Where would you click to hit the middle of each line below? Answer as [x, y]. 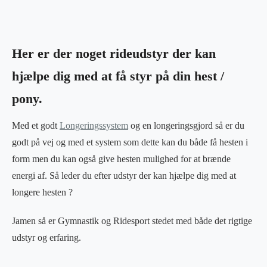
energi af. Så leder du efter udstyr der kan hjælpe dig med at [124, 175]
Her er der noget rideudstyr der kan [114, 53]
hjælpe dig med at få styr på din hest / [118, 76]
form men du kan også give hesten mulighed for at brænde [121, 159]
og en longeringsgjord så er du [186, 125]
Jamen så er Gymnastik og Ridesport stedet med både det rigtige [132, 221]
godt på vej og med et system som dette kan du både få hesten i [130, 142]
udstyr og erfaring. [48, 237]
